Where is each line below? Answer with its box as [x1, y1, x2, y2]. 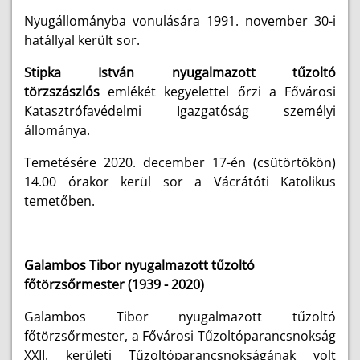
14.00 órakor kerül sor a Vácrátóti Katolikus [24, 173, 336, 190]
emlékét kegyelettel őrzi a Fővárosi [108, 83, 337, 100]
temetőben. [24, 192, 98, 210]
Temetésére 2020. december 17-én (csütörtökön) [24, 153, 336, 171]
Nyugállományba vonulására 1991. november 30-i [24, 12, 336, 30]
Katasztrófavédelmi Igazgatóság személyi [24, 102, 336, 120]
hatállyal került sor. [24, 31, 140, 49]
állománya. [24, 121, 90, 139]
